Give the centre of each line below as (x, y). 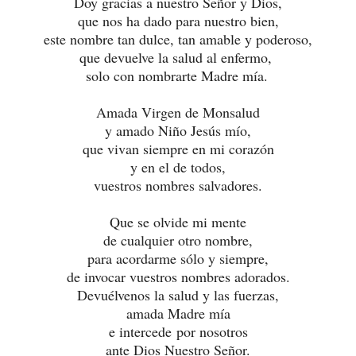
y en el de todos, (178, 166)
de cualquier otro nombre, (178, 240)
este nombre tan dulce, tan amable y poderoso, (178, 39)
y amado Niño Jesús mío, (178, 130)
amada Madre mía (178, 313)
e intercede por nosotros (178, 331)
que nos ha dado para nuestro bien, (178, 20)
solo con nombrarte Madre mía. (176, 75)
